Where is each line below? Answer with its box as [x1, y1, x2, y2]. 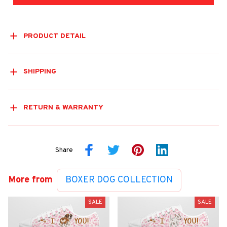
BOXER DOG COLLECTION [65, 174, 173, 186]
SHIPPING [23, 67, 56, 77]
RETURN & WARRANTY [23, 103, 103, 112]
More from [9, 174, 53, 186]
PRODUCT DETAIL [23, 31, 86, 41]
